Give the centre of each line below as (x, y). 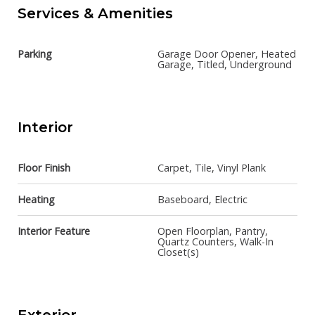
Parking (35, 54)
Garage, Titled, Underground (225, 65)
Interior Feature (54, 231)
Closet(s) (178, 252)
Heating (36, 200)
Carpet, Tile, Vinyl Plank (212, 168)
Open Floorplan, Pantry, (213, 231)
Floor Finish (44, 168)
